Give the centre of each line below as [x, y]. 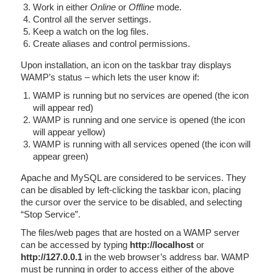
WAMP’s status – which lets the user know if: [110, 77]
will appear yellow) [69, 132]
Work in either [62, 7]
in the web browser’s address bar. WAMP [166, 257]
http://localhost [162, 245]
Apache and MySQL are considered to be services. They [133, 178]
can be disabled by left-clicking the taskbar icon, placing [131, 190]
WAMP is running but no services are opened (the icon [141, 95]
